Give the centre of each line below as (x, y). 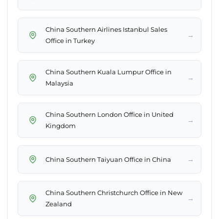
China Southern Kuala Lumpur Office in (109, 72)
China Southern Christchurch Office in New (114, 193)
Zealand (59, 204)
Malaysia (59, 83)
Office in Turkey (70, 41)
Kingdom (61, 126)
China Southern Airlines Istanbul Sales (106, 30)
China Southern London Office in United (109, 115)
